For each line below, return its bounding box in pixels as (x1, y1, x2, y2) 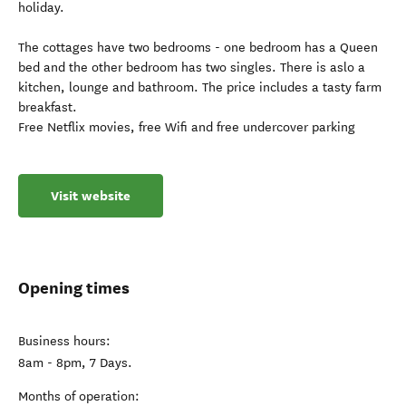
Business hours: (18, 333, 111, 349)
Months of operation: (18, 389, 140, 404)
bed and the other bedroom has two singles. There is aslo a (18, 60, 365, 75)
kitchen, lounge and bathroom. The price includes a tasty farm (18, 80, 382, 95)
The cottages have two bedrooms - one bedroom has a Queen (18, 40, 378, 55)
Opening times (18, 277, 130, 298)
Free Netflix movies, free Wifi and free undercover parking (18, 120, 355, 135)
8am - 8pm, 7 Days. (18, 355, 132, 371)
